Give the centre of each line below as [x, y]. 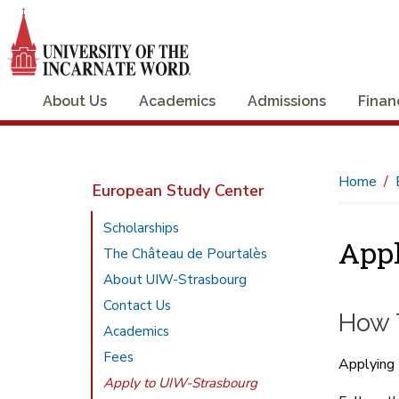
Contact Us [138, 305]
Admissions [287, 101]
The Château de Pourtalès [186, 253]
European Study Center [179, 190]
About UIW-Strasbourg [175, 279]
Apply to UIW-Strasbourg [181, 383]
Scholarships [142, 228]
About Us [75, 101]
